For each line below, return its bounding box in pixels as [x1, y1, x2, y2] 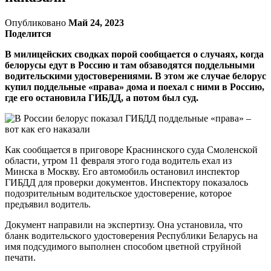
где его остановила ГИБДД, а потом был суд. [5, 92, 198, 103]
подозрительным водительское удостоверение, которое [5, 188, 232, 198]
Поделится [5, 28, 51, 39]
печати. [5, 252, 36, 263]
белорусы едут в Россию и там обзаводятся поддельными [5, 59, 255, 70]
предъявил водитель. [5, 198, 91, 209]
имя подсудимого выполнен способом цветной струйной [5, 241, 241, 252]
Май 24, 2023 [68, 17, 124, 28]
